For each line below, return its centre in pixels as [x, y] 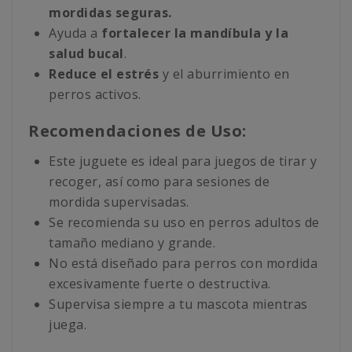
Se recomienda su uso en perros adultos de [184, 223]
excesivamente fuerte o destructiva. [160, 284]
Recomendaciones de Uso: [137, 131]
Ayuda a [75, 33]
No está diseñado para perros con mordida [183, 264]
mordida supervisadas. [119, 202]
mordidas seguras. [110, 13]
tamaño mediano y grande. [132, 243]
